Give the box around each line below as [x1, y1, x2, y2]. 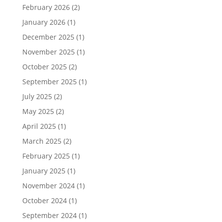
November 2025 [22, 47, 75, 56]
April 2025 [22, 121, 56, 131]
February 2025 [22, 151, 70, 161]
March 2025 [22, 136, 61, 146]
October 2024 [22, 196, 67, 205]
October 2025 [22, 62, 67, 71]
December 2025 [22, 32, 74, 42]
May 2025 [22, 107, 54, 116]
